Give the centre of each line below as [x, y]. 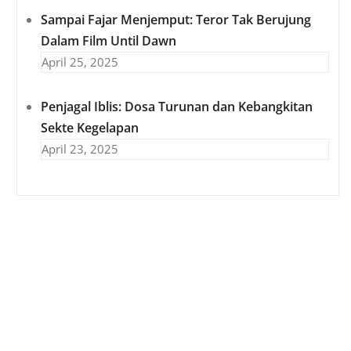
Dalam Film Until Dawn [109, 41]
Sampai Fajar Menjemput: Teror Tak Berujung [176, 20]
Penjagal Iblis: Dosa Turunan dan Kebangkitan [177, 107]
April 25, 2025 [80, 62]
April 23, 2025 [80, 149]
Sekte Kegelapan [90, 128]
